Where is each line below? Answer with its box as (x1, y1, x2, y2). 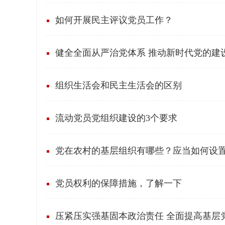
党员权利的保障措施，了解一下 (55, 178, 182, 188)
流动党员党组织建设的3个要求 (55, 113, 177, 123)
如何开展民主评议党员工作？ (55, 15, 173, 25)
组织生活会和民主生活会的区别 (55, 80, 182, 90)
